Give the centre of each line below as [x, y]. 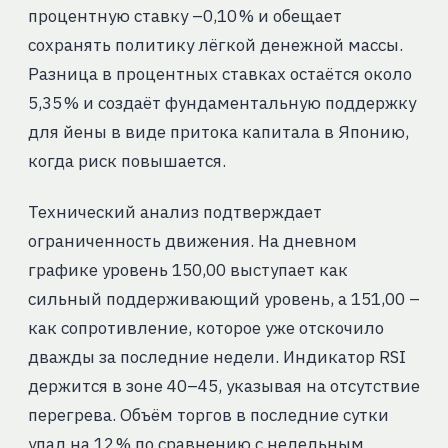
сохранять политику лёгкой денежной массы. [215, 45]
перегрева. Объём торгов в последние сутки [208, 415]
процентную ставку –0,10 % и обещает [184, 16]
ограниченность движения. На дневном [192, 241]
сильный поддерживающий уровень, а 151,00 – [223, 299]
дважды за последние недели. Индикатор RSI [216, 357]
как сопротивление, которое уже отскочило [205, 328]
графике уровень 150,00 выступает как [187, 270]
